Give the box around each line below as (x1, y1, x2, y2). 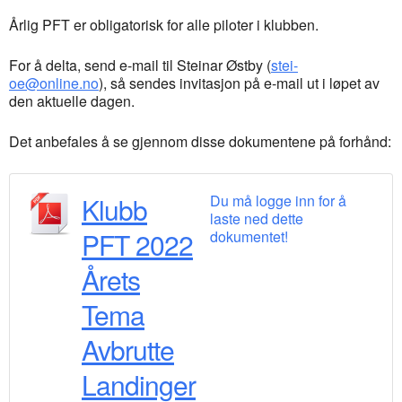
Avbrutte (82, 330, 174, 370)
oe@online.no (9, 73, 99, 94)
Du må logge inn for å (210, 190, 346, 212)
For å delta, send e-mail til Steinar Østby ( (9, 55, 271, 76)
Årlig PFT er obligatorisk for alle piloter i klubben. (9, 14, 319, 36)
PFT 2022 (82, 225, 193, 265)
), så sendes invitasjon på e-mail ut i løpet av (99, 73, 380, 94)
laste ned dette (210, 208, 303, 230)
